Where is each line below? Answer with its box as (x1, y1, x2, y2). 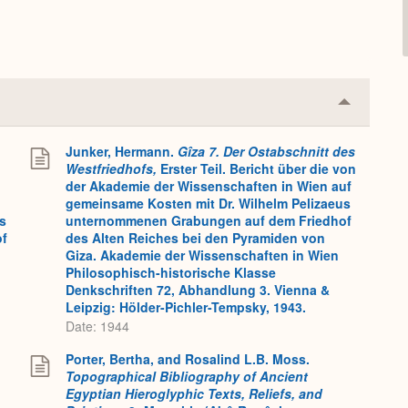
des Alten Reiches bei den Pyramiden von (66, 229, 325, 248)
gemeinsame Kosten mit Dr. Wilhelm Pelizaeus (66, 194, 351, 213)
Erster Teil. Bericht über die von (160, 159, 356, 178)
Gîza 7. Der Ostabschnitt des (178, 142, 355, 161)
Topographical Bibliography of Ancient (66, 367, 308, 386)
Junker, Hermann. (66, 142, 178, 161)
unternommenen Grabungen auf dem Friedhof (66, 211, 352, 230)
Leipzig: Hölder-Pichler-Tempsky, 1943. (66, 298, 307, 317)
